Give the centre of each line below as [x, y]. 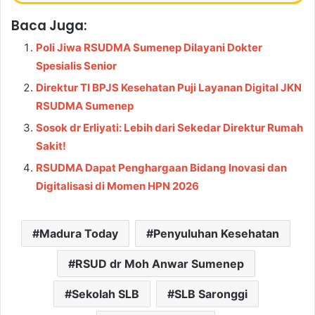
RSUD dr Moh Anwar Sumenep [159, 263]
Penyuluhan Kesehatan [216, 233]
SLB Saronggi [211, 294]
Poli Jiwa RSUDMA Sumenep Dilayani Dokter [149, 47]
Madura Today [79, 233]
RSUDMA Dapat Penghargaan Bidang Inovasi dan [161, 167]
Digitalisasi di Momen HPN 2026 [117, 186]
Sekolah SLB [105, 294]
